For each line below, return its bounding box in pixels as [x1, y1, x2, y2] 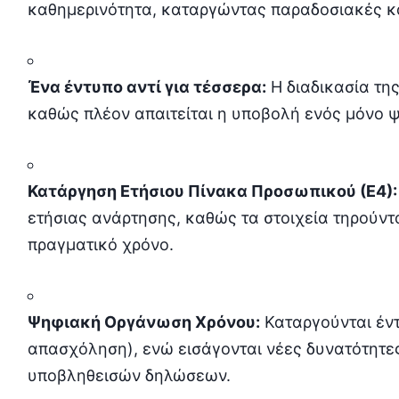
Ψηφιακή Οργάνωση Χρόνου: [27, 312, 260, 331]
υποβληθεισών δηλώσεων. [27, 365, 231, 385]
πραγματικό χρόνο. [27, 234, 174, 254]
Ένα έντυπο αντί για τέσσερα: [27, 77, 266, 96]
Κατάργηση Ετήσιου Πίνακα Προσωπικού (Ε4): [27, 181, 397, 200]
